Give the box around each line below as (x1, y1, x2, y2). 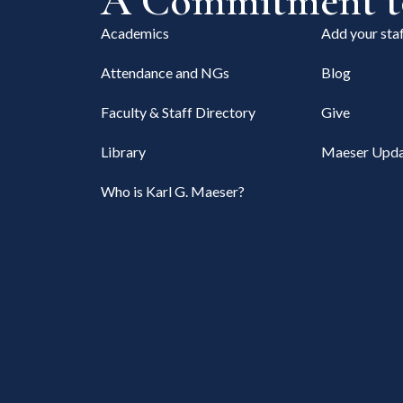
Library (101, 142, 146, 160)
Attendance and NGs (101, 63, 229, 81)
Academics (101, 23, 169, 41)
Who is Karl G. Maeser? (101, 182, 245, 200)
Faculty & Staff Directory (101, 103, 255, 121)
